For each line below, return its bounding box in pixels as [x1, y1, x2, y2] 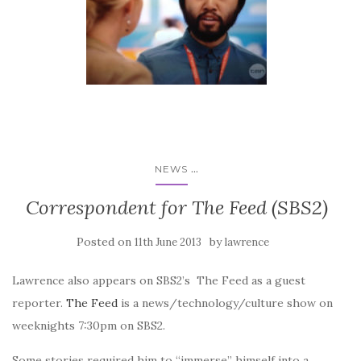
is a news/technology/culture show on [118, 296, 333, 310]
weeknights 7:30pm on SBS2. [12, 318, 165, 333]
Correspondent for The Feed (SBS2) [25, 195, 328, 220]
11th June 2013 [134, 235, 201, 249]
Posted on [76, 234, 135, 249]
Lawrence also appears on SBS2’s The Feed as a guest [12, 273, 305, 288]
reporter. [12, 296, 66, 310]
